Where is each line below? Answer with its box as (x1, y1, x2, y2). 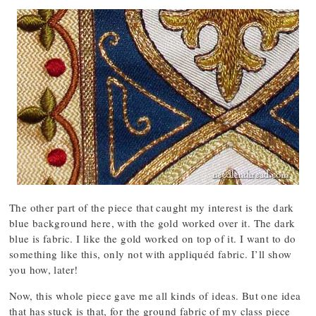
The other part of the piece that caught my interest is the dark (9, 200, 294, 214)
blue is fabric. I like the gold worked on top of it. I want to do (9, 231, 296, 245)
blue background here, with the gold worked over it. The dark (9, 216, 296, 230)
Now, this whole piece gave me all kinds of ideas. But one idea (9, 288, 301, 303)
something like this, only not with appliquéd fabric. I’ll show (9, 247, 292, 261)
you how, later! (9, 262, 78, 276)
